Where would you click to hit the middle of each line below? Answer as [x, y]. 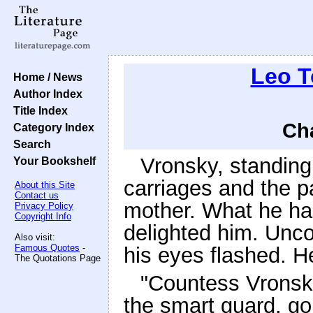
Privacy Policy [44, 206]
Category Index [51, 127]
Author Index [45, 94]
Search [29, 144]
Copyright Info [43, 216]
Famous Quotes [47, 248]
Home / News [45, 77]
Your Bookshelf [52, 161]
